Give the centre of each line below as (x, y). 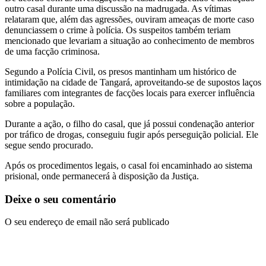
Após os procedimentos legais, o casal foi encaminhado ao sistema (129, 165)
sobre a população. (40, 103)
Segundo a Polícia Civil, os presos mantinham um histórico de (121, 71)
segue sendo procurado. (49, 145)
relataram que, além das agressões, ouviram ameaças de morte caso (129, 19)
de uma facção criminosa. (52, 51)
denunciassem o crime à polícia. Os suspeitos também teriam (118, 30)
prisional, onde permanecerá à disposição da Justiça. (102, 176)
